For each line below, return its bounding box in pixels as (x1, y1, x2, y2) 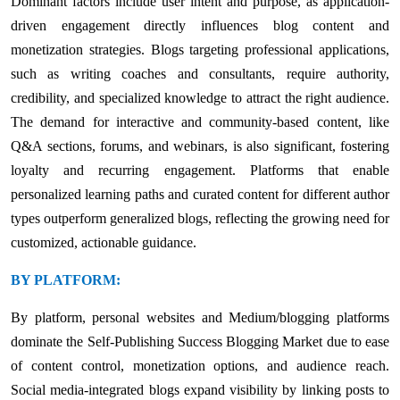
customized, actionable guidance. (11, 234, 196, 250)
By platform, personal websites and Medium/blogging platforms (11, 309, 389, 325)
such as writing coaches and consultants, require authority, (11, 65, 389, 81)
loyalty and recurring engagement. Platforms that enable (11, 162, 389, 178)
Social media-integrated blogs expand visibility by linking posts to (11, 381, 389, 397)
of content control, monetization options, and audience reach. (11, 357, 389, 373)
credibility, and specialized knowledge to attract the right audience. (11, 89, 389, 105)
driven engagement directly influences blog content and (11, 17, 389, 33)
